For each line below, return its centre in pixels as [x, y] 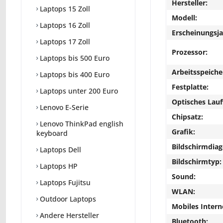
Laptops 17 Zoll [64, 42]
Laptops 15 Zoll [64, 9]
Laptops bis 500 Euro [74, 58]
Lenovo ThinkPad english [81, 124]
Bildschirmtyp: [197, 162]
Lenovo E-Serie [63, 108]
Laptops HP [58, 166]
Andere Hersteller [68, 216]
